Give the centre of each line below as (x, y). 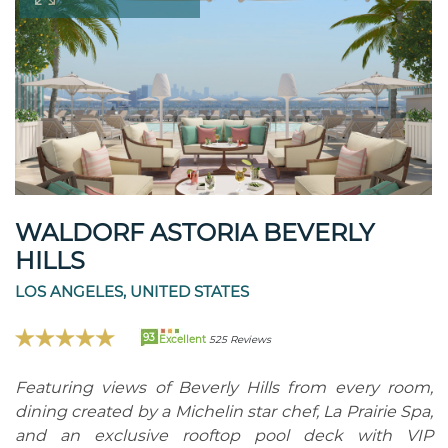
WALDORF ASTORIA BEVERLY (194, 232)
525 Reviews (240, 339)
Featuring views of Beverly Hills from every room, (224, 387)
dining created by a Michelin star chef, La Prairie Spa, (224, 411)
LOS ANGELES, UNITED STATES (132, 291)
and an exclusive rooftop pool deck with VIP (224, 435)
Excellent (184, 339)
